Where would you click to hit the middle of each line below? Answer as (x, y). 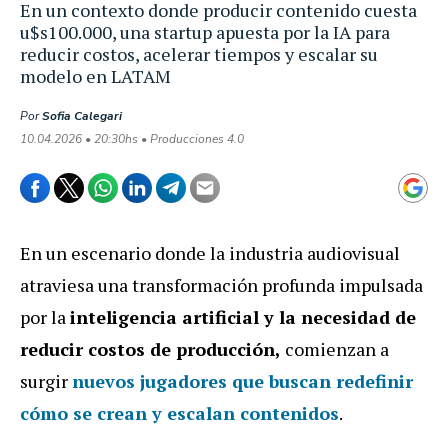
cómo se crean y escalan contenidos (179, 412)
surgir (46, 380)
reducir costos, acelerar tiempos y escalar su (199, 53)
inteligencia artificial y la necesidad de (243, 316)
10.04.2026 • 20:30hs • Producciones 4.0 (132, 138)
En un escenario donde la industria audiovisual (210, 252)
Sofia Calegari (82, 115)
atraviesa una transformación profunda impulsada (221, 284)
